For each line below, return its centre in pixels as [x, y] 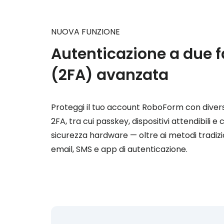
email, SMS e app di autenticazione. [119, 149]
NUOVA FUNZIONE [85, 32]
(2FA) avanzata [110, 75]
